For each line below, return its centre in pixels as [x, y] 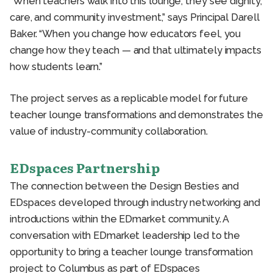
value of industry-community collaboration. [109, 132]
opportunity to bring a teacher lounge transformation [131, 252]
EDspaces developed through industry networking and [135, 203]
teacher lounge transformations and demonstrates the [136, 115]
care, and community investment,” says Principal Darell [135, 18]
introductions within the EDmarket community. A [119, 219]
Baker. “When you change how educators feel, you [126, 34]
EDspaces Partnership [85, 168]
